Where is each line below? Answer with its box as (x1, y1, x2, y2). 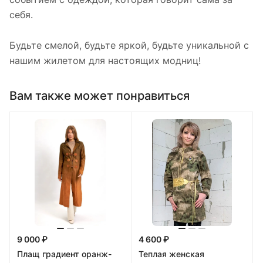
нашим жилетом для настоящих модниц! (9, 55, 201, 67)
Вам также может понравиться (9, 88, 190, 103)
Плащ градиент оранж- (17, 248, 112, 259)
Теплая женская (139, 248, 204, 259)
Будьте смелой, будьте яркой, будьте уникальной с (9, 39, 249, 52)
